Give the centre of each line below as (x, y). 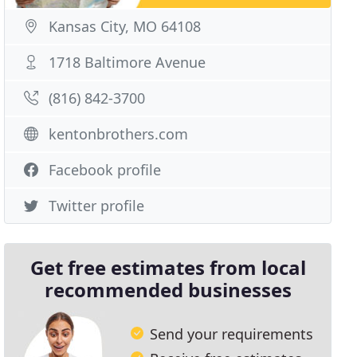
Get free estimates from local (168, 267)
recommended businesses (168, 290)
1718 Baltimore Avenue (127, 62)
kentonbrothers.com (119, 134)
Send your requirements (232, 333)
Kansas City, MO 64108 (125, 26)
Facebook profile (105, 170)
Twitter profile (97, 206)
